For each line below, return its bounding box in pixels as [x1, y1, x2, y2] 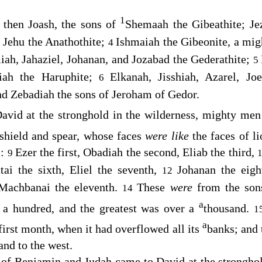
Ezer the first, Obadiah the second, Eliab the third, [15, 145, 257, 158]
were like [145, 129, 192, 142]
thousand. [204, 201, 254, 215]
